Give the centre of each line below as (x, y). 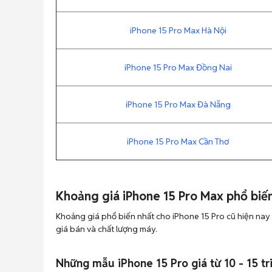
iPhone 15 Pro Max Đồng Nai (178, 67)
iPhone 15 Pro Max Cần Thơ (178, 141)
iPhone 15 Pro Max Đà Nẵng (178, 104)
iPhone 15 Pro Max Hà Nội (178, 30)
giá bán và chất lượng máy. (107, 229)
